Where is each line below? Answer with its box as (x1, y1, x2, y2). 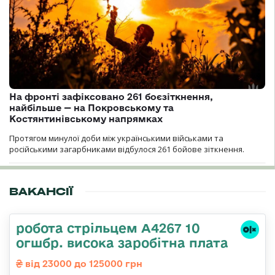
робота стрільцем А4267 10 (16, 220, 200, 235)
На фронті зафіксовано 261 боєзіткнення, (9, 91, 213, 102)
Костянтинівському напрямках (9, 113, 163, 124)
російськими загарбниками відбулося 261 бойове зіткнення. (9, 143, 244, 155)
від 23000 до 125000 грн (23, 258, 142, 269)
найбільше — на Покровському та (9, 102, 174, 113)
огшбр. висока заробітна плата (16, 234, 228, 250)
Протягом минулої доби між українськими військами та (9, 132, 223, 144)
